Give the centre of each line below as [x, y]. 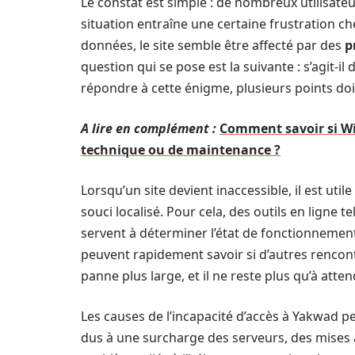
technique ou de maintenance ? [181, 150]
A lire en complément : [149, 128]
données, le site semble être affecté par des [213, 45]
